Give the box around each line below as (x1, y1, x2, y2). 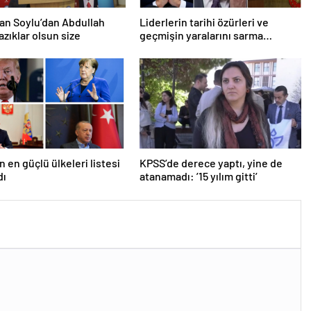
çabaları (139, 41, 178, 55)
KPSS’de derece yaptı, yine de (139, 155, 283, 169)
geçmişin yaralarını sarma (139, 28, 263, 42)
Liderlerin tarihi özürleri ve (139, 15, 269, 28)
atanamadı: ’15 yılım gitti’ (139, 169, 258, 183)
